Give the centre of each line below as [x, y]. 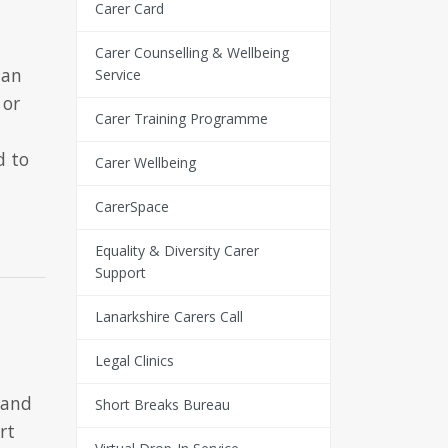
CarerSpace [131, 207]
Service [117, 75]
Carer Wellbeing [145, 163]
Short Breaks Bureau [162, 405]
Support [120, 273]
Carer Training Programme [181, 119]
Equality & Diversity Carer [176, 251]
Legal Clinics [134, 361]
